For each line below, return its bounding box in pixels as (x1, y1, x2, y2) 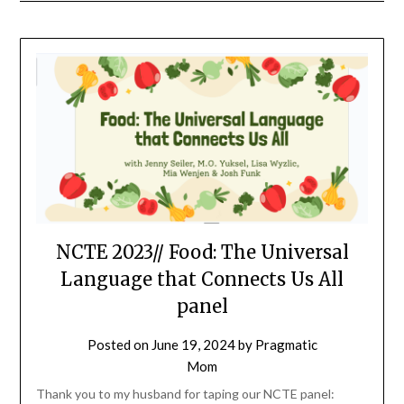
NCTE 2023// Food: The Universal (55, 240, 349, 263)
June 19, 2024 (151, 335, 235, 353)
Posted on (87, 335, 151, 353)
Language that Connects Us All (60, 267, 344, 290)
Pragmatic (254, 335, 317, 353)
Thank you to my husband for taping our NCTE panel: (35, 385, 335, 401)
